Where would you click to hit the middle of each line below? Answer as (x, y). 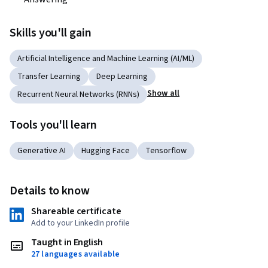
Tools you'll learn (53, 125)
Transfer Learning (49, 77)
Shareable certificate (76, 211)
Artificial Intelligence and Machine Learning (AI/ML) (106, 59)
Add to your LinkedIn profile (80, 223)
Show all (164, 94)
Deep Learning (122, 77)
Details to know (50, 191)
